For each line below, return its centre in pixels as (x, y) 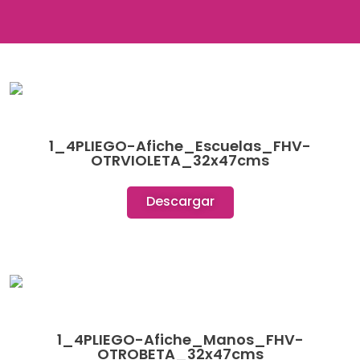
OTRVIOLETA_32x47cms (180, 161)
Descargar (180, 202)
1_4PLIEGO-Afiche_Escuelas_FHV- (180, 146)
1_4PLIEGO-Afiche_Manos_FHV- (180, 339)
